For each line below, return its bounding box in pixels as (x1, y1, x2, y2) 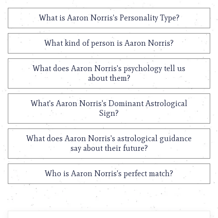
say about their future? (70, 144, 148, 153)
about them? (88, 73, 130, 83)
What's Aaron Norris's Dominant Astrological (31, 99, 187, 108)
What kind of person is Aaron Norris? (44, 38, 174, 48)
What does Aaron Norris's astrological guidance (26, 134, 192, 143)
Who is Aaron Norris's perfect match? (45, 169, 173, 178)
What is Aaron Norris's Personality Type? (38, 13, 180, 22)
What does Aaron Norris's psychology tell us (33, 64, 185, 73)
